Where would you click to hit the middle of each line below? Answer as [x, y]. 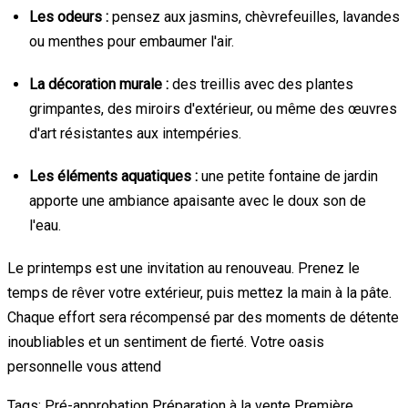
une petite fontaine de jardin [288, 176]
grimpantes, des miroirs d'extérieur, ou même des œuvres [213, 108]
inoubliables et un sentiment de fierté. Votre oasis [166, 342]
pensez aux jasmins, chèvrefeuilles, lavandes [254, 16]
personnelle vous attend [84, 366]
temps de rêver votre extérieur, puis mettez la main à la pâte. [199, 292]
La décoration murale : [99, 84]
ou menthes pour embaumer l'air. [132, 41]
